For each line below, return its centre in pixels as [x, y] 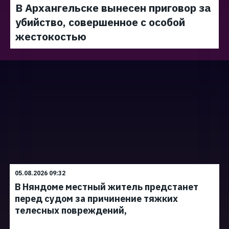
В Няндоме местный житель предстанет [107, 187]
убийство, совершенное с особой [100, 22]
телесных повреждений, [71, 210]
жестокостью [51, 36]
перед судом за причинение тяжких [96, 199]
